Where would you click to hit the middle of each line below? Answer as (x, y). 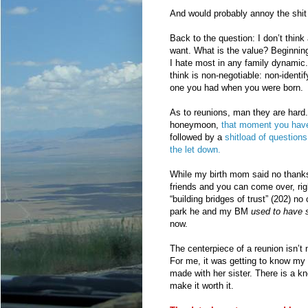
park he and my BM (210, 211)
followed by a (197, 137)
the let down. (195, 149)
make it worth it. (202, 285)
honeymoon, (196, 124)
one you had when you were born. (236, 87)
